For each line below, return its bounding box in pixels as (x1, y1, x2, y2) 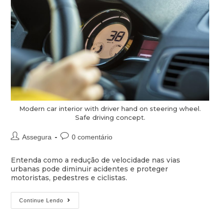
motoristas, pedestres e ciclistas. (11, 173, 128, 182)
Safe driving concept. (75, 113, 145, 121)
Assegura (22, 133, 52, 141)
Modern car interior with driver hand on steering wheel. (19, 104, 201, 112)
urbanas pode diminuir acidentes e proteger (11, 164, 168, 173)
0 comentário (72, 133, 113, 141)
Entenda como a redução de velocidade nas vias (11, 155, 181, 165)
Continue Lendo (19, 197, 64, 203)
